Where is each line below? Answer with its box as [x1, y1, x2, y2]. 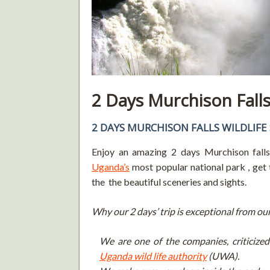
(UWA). [207, 250, 239, 262]
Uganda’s [92, 160, 130, 172]
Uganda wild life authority [99, 250, 207, 262]
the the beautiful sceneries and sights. [92, 175, 246, 187]
